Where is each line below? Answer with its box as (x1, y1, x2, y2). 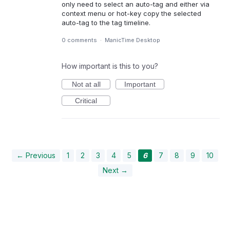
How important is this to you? (62, 62, 158, 71)
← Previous (16, 151, 55, 160)
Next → (102, 166, 128, 175)
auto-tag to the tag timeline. (62, 18, 150, 27)
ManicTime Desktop (105, 36, 160, 44)
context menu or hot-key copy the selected (62, 9, 201, 17)
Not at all (71, 80, 101, 89)
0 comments (62, 36, 97, 44)
